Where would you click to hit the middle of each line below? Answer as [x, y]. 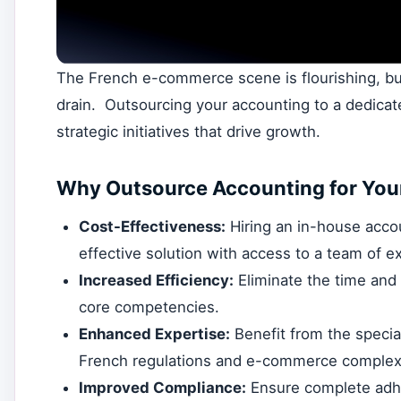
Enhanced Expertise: [155, 333]
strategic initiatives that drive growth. [188, 132]
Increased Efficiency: [157, 280]
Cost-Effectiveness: [153, 226]
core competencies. [149, 307]
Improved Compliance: [163, 387]
